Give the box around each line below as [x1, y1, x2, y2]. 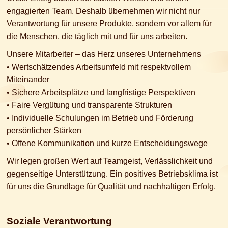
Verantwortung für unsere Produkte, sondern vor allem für [7, 19, 212, 28]
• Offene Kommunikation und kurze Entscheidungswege [7, 139, 208, 148]
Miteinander [7, 75, 49, 84]
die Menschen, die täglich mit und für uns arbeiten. [7, 32, 187, 41]
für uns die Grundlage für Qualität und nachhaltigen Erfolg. [7, 182, 216, 191]
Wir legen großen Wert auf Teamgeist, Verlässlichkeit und [7, 157, 213, 166]
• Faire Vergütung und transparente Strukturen [7, 101, 172, 110]
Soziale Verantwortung [7, 216, 112, 227]
